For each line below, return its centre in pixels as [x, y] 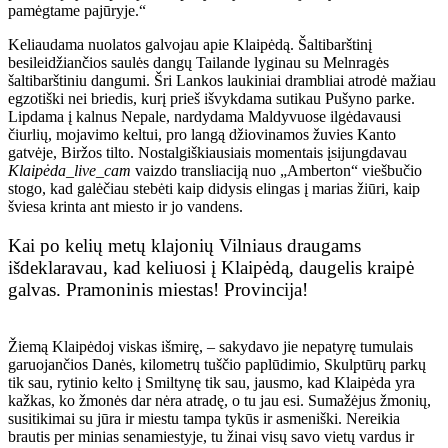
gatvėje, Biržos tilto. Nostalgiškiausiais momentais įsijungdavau [207, 153]
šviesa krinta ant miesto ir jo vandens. [127, 207]
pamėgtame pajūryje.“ [77, 11]
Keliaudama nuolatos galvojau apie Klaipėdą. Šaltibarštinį [190, 45]
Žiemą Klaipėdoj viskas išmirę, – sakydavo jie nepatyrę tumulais [210, 346]
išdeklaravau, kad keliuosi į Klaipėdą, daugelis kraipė [211, 268]
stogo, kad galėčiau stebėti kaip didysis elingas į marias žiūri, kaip [214, 189]
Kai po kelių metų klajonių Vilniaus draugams [184, 246]
